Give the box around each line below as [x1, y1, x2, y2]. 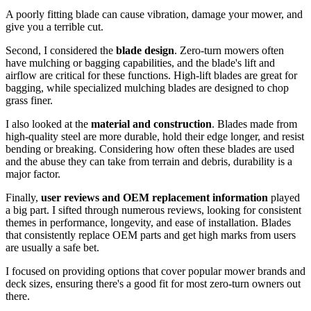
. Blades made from [212, 118, 297, 131]
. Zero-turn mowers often [174, 44, 284, 57]
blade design [116, 44, 174, 57]
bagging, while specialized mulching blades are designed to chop [6, 82, 289, 94]
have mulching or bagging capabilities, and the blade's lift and [6, 57, 275, 69]
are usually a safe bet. [6, 242, 99, 254]
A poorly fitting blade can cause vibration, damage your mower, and [6, 8, 303, 21]
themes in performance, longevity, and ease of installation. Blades [6, 217, 291, 229]
